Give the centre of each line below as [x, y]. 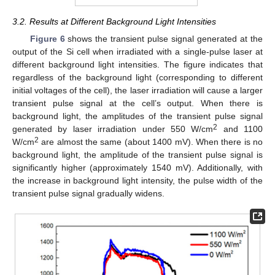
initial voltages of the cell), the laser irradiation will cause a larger [137, 90]
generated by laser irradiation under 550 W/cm [113, 129]
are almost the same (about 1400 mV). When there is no [151, 141]
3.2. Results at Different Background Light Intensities [114, 21]
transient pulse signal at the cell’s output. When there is [137, 103]
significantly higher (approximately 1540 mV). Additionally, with [137, 167]
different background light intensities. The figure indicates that [137, 64]
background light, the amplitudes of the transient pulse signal [137, 116]
